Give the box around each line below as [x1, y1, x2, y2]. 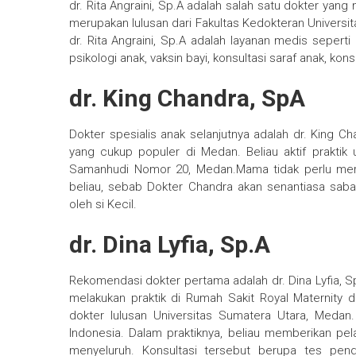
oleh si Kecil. [69, 197, 137, 212]
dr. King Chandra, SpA [69, 84, 305, 113]
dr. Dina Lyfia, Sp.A [69, 230, 270, 259]
